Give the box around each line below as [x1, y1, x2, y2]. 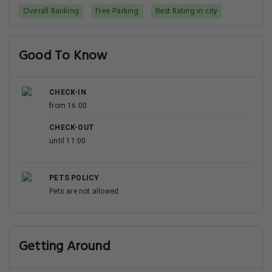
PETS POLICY [49, 174, 100, 182]
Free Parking [95, 5, 139, 18]
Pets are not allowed [49, 187, 119, 195]
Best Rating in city [155, 5, 218, 18]
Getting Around [19, 236, 110, 257]
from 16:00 [49, 101, 87, 110]
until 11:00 [49, 137, 86, 145]
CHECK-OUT [49, 123, 94, 132]
